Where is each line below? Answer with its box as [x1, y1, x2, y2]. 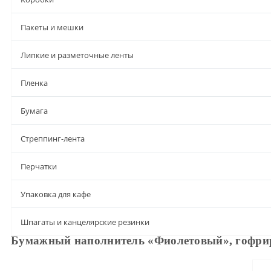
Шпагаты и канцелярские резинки [21, 217, 149, 227]
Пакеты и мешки [21, 22, 83, 33]
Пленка [21, 77, 48, 88]
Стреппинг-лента [21, 133, 85, 144]
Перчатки [21, 161, 57, 172]
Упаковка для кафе [21, 189, 91, 200]
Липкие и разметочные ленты [21, 50, 134, 60]
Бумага [21, 105, 48, 116]
